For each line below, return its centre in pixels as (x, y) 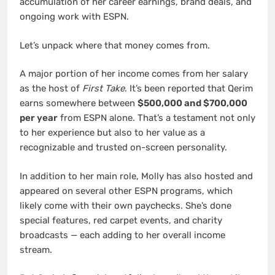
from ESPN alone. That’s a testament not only (157, 118)
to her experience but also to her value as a (112, 133)
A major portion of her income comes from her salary (134, 74)
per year (39, 118)
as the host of (51, 89)
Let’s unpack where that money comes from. (115, 45)
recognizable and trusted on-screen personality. (123, 148)
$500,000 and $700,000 (192, 103)
